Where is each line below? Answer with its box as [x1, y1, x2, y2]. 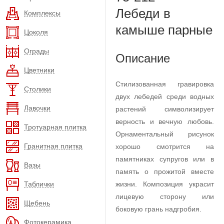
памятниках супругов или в [115, 155, 214, 163]
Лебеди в [115, 6, 170, 21]
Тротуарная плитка [24, 122, 86, 131]
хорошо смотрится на [115, 142, 214, 150]
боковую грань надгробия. [115, 205, 201, 213]
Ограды [24, 46, 49, 55]
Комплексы [24, 8, 60, 17]
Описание [115, 51, 170, 65]
